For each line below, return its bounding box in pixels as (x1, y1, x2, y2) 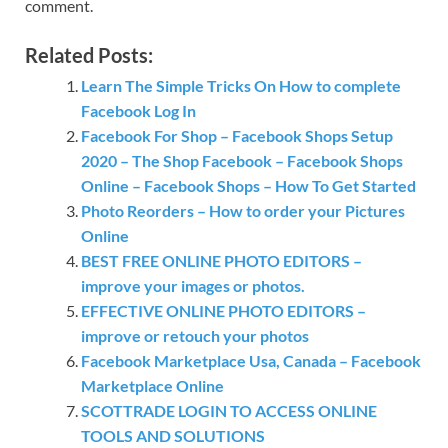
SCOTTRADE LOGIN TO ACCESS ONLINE (81, 401, 377, 421)
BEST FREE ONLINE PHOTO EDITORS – (81, 251, 362, 271)
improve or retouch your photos (81, 326, 309, 346)
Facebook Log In (81, 101, 196, 121)
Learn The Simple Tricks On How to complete (81, 76, 401, 96)
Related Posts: (25, 43, 153, 68)
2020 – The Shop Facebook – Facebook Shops (81, 151, 403, 171)
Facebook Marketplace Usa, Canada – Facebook (81, 351, 421, 371)
